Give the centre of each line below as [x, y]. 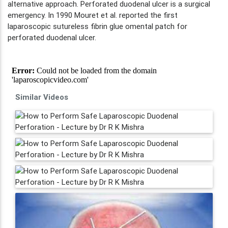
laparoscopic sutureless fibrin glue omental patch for [97, 26]
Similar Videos [42, 97]
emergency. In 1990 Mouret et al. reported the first [93, 15]
